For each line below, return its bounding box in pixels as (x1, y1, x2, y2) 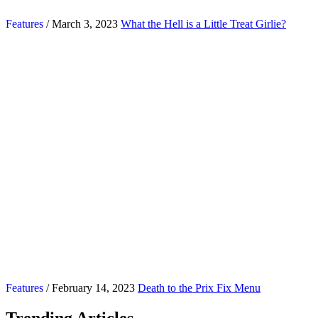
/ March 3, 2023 (43, 18, 118, 31)
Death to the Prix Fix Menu (138, 282, 261, 295)
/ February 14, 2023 (43, 282, 135, 295)
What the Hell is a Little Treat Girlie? (121, 18, 286, 31)
